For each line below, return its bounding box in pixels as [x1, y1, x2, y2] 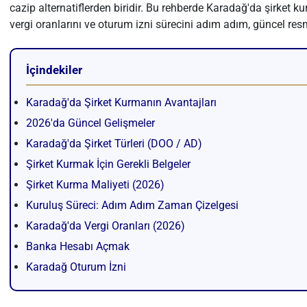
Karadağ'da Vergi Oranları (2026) [25, 219, 185, 232]
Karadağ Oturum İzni [25, 260, 126, 273]
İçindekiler [25, 63, 82, 77]
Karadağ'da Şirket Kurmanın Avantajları [25, 96, 217, 109]
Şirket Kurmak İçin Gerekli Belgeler [25, 158, 191, 171]
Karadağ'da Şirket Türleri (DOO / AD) [25, 137, 202, 150]
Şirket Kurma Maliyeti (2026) [25, 178, 164, 191]
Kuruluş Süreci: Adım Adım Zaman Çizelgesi [25, 199, 238, 212]
